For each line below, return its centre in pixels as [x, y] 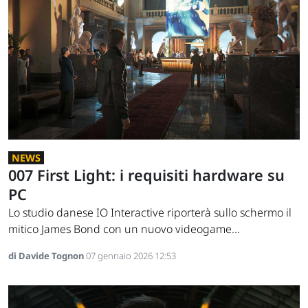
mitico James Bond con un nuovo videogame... [124, 229]
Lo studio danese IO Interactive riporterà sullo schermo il [150, 212]
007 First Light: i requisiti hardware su [146, 175]
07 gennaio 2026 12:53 [131, 255]
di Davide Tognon [47, 255]
